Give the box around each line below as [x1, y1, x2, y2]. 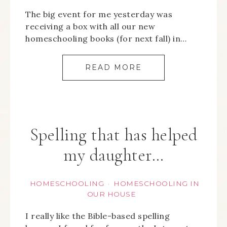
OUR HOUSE [87, 190, 136, 199]
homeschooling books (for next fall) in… [25, 33, 187, 44]
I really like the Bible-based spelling [25, 211, 170, 221]
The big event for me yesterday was [25, 9, 172, 19]
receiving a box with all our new [25, 21, 155, 31]
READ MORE [85, 63, 142, 72]
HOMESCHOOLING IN [113, 179, 200, 188]
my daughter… [63, 145, 164, 166]
